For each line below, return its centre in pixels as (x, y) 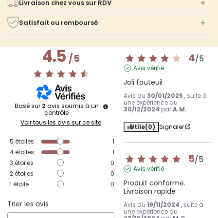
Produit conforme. (155, 183)
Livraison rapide (150, 191)
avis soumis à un (73, 106)
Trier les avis (28, 204)
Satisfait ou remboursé (58, 22)
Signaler (172, 127)
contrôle (56, 112)
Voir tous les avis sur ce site (61, 122)
